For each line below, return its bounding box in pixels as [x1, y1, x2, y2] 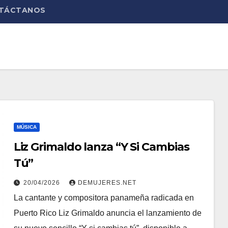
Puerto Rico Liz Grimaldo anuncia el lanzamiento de [13, 209, 202, 217]
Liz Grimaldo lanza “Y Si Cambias [13, 140, 189, 154]
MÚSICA [16, 124, 37, 130]
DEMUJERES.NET [77, 179, 136, 186]
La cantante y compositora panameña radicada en [13, 193, 194, 202]
